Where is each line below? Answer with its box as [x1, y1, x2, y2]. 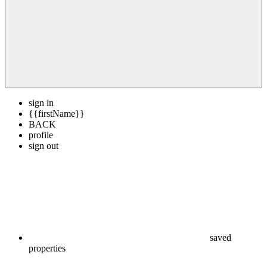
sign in [29, 98, 54, 108]
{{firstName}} [29, 108, 85, 119]
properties [29, 243, 66, 253]
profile [29, 130, 53, 140]
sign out [29, 141, 58, 151]
